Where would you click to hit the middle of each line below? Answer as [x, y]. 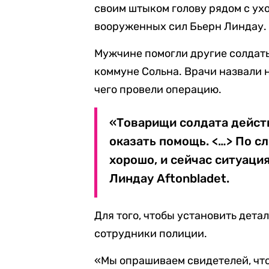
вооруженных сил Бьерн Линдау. [181, 26]
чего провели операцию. [158, 89]
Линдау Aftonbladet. [170, 178]
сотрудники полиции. [151, 234]
